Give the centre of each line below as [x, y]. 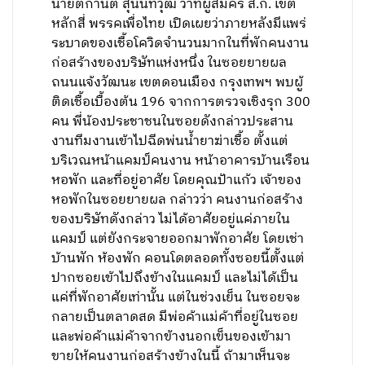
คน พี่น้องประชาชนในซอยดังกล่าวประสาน [173, 122]
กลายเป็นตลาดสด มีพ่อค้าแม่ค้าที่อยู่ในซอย [175, 317]
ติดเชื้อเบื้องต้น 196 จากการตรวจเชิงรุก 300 [181, 102]
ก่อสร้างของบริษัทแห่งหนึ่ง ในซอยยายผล [169, 63]
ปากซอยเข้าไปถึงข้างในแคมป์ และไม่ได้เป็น [175, 278]
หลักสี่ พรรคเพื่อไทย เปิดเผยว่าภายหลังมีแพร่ [179, 24]
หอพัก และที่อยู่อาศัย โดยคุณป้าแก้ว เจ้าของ [177, 180]
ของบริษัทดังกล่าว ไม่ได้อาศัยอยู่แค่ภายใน [171, 220]
